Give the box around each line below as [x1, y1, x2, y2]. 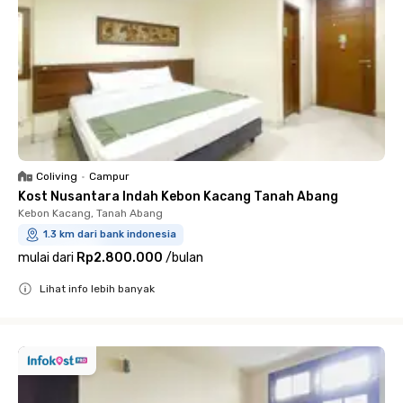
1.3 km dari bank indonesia [43, 228, 176, 240]
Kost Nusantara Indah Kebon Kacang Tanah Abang [18, 188, 338, 204]
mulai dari [18, 249, 74, 265]
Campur [89, 169, 130, 183]
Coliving [36, 169, 77, 183]
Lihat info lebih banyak [40, 282, 155, 295]
